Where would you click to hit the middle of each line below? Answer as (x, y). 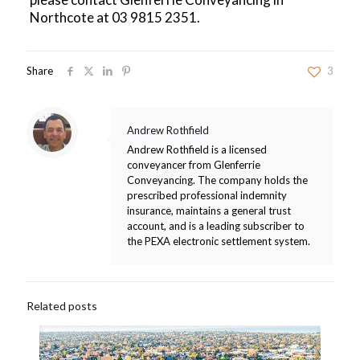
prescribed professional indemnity (207, 195)
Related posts (62, 306)
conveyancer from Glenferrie (194, 165)
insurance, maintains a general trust (209, 211)
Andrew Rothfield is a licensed (197, 149)
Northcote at (70, 17)
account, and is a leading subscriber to (216, 226)
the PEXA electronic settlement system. (219, 241)
